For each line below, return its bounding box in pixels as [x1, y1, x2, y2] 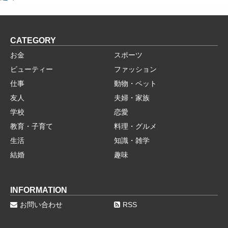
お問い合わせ [20, 201, 63, 209]
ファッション [114, 65, 157, 73]
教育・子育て [10, 122, 53, 130]
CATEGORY [10, 36, 56, 45]
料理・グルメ [114, 122, 157, 130]
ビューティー [10, 65, 53, 73]
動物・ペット [114, 79, 157, 88]
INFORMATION [10, 185, 67, 194]
